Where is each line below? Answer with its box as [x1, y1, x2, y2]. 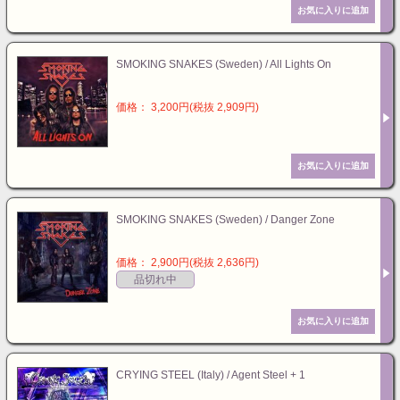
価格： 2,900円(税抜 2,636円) [116, 256, 259, 269]
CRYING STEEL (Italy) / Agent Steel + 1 [116, 369, 305, 381]
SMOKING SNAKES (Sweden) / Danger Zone [116, 213, 335, 226]
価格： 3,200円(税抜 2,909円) [116, 101, 259, 113]
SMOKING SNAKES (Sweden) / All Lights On [116, 58, 331, 71]
